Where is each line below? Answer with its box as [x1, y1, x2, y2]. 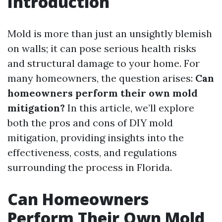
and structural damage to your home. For [7, 57, 200, 69]
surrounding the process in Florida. [7, 161, 172, 173]
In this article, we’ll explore [65, 102, 194, 114]
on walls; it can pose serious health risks [7, 42, 196, 55]
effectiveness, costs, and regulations [7, 146, 177, 159]
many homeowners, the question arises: [7, 72, 195, 84]
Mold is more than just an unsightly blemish [7, 27, 212, 40]
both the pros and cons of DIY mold [7, 116, 173, 129]
